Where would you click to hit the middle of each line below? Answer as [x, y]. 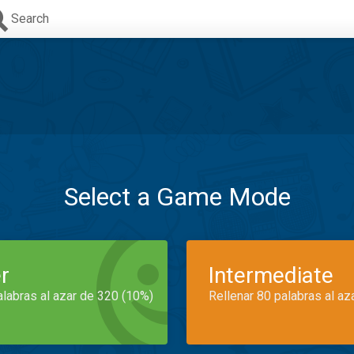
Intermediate [271, 275]
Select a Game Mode [177, 197]
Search [30, 19]
